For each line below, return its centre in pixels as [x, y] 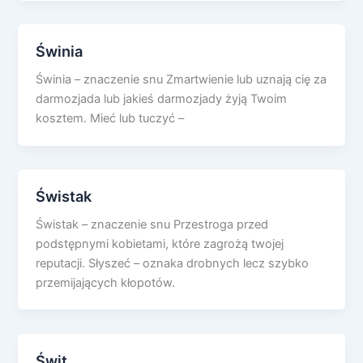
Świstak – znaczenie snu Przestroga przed [152, 224]
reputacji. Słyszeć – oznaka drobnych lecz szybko [173, 263]
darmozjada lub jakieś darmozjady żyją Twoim [162, 98]
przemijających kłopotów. [106, 282]
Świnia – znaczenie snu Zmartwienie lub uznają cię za [181, 79]
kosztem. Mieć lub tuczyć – [110, 118]
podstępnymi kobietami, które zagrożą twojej [160, 243]
